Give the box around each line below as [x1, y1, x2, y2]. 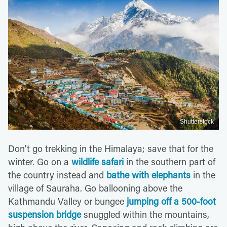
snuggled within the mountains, [81, 208, 209, 220]
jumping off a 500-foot [127, 195, 216, 207]
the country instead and [8, 168, 106, 181]
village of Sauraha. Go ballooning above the [8, 181, 182, 194]
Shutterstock [180, 118, 214, 125]
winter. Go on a [8, 155, 71, 168]
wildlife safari [71, 155, 124, 168]
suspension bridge [8, 208, 81, 220]
